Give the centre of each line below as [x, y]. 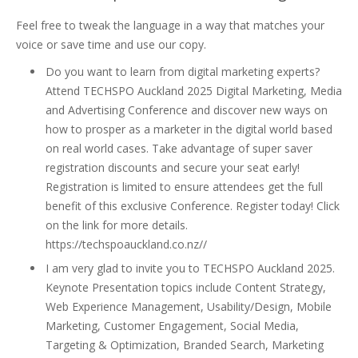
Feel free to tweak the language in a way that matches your [170, 25]
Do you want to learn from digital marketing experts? [183, 72]
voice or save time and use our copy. [111, 44]
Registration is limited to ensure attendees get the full [184, 187]
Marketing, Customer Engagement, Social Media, [172, 326]
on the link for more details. [117, 225]
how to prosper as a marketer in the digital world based [189, 129]
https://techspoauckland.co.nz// [126, 244]
